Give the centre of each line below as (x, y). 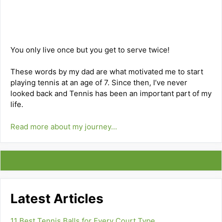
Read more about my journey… (64, 126)
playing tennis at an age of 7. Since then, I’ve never (99, 83)
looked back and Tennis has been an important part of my (111, 94)
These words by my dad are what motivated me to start (107, 72)
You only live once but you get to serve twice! (90, 50)
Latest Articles (57, 198)
